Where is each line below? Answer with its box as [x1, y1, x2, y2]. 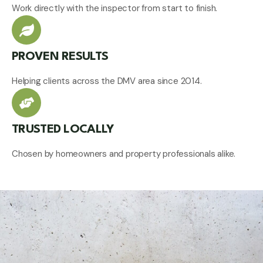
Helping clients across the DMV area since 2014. [12, 75, 202, 87]
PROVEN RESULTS [12, 51, 109, 63]
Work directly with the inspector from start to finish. [12, 2, 218, 15]
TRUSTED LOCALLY [12, 124, 114, 136]
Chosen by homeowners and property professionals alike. [12, 148, 236, 160]
